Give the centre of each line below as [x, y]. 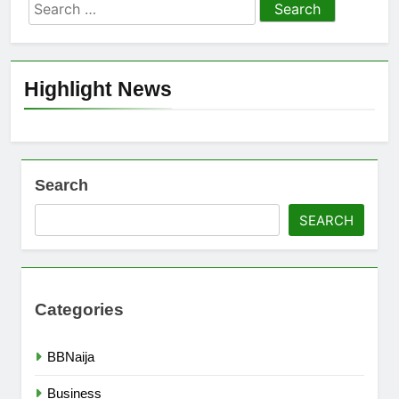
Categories [79, 310]
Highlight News [98, 89]
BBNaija [71, 357]
